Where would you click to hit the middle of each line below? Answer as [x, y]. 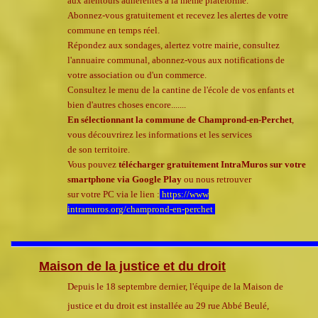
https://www [184, 194]
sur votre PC [92, 194]
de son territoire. [99, 150]
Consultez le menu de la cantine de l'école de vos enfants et [181, 90]
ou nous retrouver [216, 180]
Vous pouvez [93, 165]
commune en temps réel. [114, 31]
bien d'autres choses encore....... [127, 105]
